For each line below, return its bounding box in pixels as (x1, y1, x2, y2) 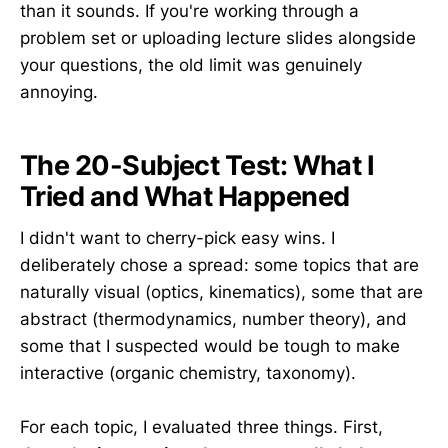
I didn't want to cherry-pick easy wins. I (20, 228, 335, 249)
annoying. (20, 82, 98, 103)
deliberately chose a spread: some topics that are (20, 255, 419, 276)
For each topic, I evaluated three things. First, (20, 417, 383, 438)
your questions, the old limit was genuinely (20, 55, 362, 76)
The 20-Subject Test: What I (20, 148, 375, 182)
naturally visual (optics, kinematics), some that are (20, 282, 423, 303)
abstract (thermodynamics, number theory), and (20, 309, 407, 330)
